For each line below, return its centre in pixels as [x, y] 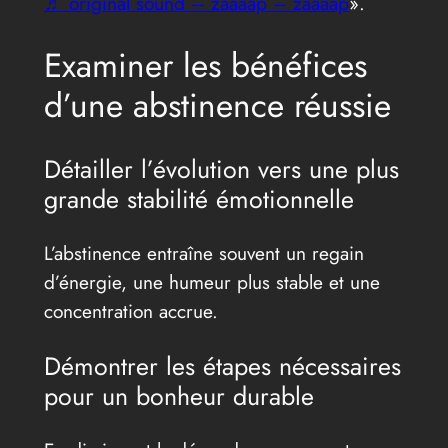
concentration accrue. [130, 310]
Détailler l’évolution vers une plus [221, 168]
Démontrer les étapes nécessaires [222, 365]
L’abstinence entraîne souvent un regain [203, 252]
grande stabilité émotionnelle [198, 198]
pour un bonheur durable [178, 395]
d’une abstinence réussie [217, 106]
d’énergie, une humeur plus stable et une [211, 281]
